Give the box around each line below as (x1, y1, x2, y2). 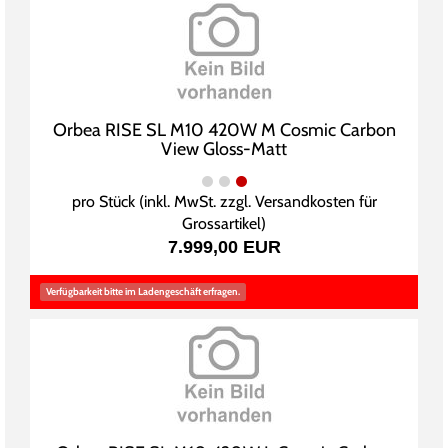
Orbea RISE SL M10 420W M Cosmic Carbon (52, 119, 396, 141)
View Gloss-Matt (161, 138, 287, 160)
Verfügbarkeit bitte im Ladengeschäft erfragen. (46, 285, 240, 298)
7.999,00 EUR (167, 237, 281, 257)
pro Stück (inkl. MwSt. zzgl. (71, 192, 255, 211)
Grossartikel (182, 214, 261, 233)
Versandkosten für (254, 192, 377, 211)
